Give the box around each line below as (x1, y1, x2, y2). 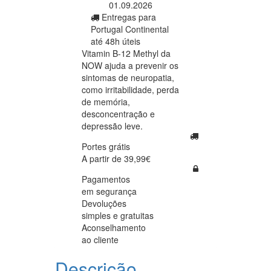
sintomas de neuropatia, (82, 71, 174, 83)
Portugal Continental (91, 22, 169, 35)
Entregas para (102, 10, 156, 23)
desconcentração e (82, 107, 155, 120)
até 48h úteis (91, 34, 140, 47)
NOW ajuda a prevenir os (82, 59, 178, 71)
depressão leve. (82, 119, 143, 132)
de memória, (82, 95, 130, 108)
